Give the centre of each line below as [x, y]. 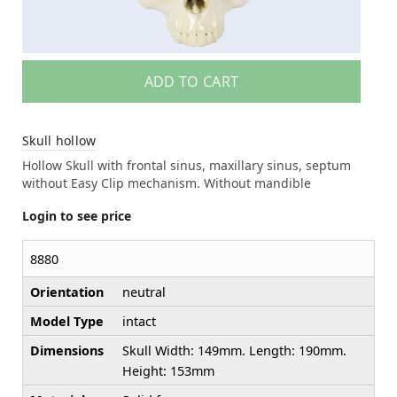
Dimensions [67, 351]
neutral [144, 292]
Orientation [67, 292]
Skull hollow [59, 141]
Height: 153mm [168, 371]
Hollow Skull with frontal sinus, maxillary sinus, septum [187, 166]
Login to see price [77, 216]
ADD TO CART [191, 82]
